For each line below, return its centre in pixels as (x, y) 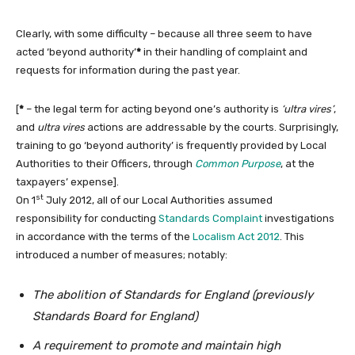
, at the (298, 163)
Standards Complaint (210, 218)
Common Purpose (238, 163)
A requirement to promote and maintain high (157, 345)
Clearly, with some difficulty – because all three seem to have (164, 33)
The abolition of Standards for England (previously (173, 294)
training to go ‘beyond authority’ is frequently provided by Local (171, 145)
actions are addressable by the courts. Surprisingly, (212, 127)
